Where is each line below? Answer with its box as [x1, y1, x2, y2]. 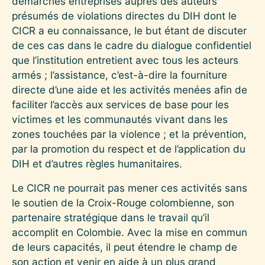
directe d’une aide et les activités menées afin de [12, 83, 247, 96]
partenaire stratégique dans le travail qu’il [12, 211, 209, 224]
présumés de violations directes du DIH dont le [12, 9, 237, 22]
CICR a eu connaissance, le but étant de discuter [12, 24, 247, 37]
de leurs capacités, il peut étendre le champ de [12, 240, 237, 253]
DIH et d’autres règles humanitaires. [12, 157, 182, 170]
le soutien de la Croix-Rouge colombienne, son [12, 196, 234, 209]
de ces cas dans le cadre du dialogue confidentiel [12, 38, 251, 51]
